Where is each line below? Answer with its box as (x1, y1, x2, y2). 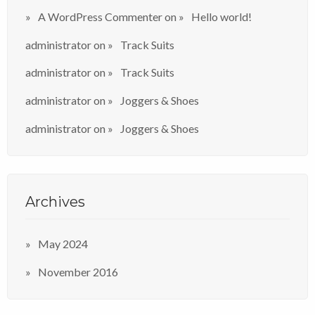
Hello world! (191, 9, 252, 23)
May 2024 (38, 237, 88, 251)
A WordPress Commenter (38, 9, 162, 23)
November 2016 (38, 265, 118, 279)
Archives (25, 193, 85, 210)
